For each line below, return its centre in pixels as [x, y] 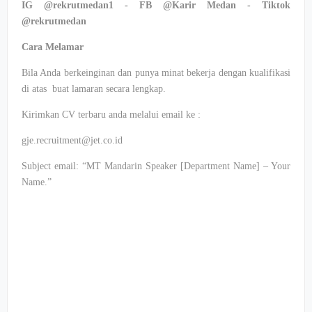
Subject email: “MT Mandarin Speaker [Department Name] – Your [156, 166]
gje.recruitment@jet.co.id [72, 140]
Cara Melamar [54, 47]
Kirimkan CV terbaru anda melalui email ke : [112, 115]
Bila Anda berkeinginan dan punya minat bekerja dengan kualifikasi [156, 73]
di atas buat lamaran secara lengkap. [94, 89]
